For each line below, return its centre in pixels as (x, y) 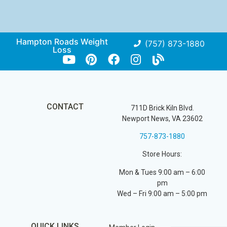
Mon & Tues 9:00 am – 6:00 (162, 172)
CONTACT (65, 106)
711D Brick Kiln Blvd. (162, 108)
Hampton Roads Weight (62, 41)
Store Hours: (162, 154)
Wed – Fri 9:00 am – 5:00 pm (162, 193)
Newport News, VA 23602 (162, 118)
